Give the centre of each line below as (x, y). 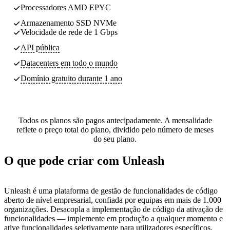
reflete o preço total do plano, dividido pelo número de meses (115, 129)
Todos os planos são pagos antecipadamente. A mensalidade (115, 120)
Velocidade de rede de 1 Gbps (69, 32)
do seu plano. (115, 139)
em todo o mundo (88, 63)
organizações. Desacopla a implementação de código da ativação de (113, 209)
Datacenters (40, 63)
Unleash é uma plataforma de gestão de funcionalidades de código (111, 190)
